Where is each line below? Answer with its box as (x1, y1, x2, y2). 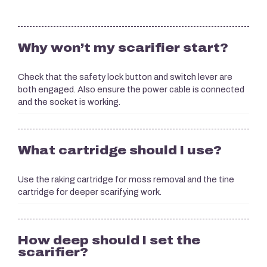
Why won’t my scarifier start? (18, 41, 228, 54)
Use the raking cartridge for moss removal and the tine (18, 175, 234, 184)
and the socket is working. (18, 97, 120, 107)
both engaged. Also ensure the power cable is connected (18, 85, 244, 94)
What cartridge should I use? (18, 143, 222, 157)
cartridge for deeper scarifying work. (18, 187, 162, 197)
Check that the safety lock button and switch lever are (18, 72, 232, 82)
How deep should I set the (18, 233, 200, 247)
